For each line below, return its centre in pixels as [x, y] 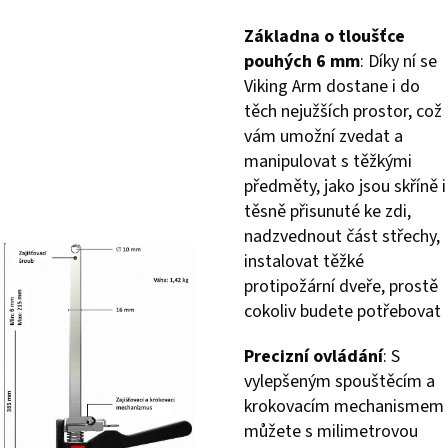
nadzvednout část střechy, [342, 236]
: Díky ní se [398, 61]
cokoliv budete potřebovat [342, 311]
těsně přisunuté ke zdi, [327, 211]
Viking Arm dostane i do [332, 86]
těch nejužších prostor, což [343, 111]
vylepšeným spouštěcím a [339, 381]
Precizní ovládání [313, 356]
